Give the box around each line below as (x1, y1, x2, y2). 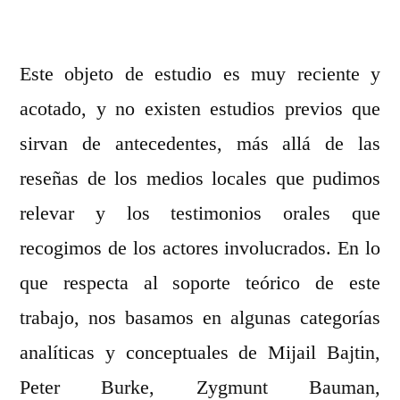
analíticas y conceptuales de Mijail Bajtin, (20, 340, 380, 366)
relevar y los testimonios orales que (20, 201, 380, 227)
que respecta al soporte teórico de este (20, 271, 380, 296)
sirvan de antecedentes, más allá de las (20, 131, 380, 157)
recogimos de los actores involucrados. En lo (20, 236, 380, 262)
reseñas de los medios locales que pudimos (20, 166, 380, 192)
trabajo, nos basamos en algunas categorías (20, 305, 380, 331)
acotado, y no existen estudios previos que (20, 96, 380, 122)
